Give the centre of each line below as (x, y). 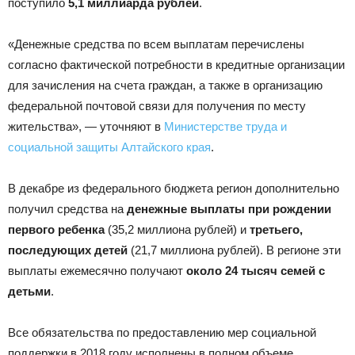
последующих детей (68, 250)
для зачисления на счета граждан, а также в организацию (165, 85)
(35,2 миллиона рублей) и (177, 229)
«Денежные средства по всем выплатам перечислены (156, 44)
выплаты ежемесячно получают (97, 271)
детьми (29, 291)
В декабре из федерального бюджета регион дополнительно (174, 188)
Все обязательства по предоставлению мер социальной (162, 332)
